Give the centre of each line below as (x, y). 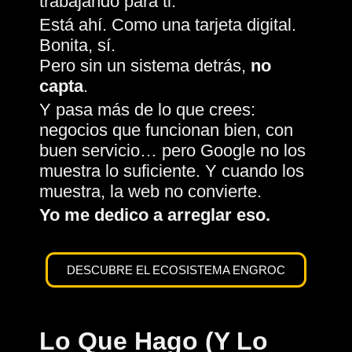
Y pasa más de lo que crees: (147, 109)
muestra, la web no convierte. (150, 191)
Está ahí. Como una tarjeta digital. (168, 24)
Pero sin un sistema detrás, (145, 65)
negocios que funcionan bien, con (166, 130)
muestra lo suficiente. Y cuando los (172, 170)
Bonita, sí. (77, 45)
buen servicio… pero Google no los (172, 150)
